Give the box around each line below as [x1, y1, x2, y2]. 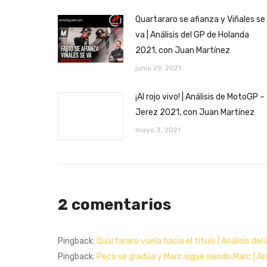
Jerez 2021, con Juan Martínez [135, 107, 254, 117]
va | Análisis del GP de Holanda [135, 29, 249, 40]
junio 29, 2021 [135, 63, 181, 72]
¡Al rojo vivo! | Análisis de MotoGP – [135, 91, 265, 102]
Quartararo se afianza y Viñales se [135, 14, 265, 24]
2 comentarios [58, 195, 171, 214]
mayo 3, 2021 [135, 125, 181, 134]
